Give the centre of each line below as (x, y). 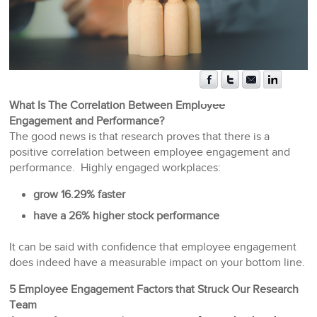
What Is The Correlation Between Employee (117, 106)
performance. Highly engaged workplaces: (115, 168)
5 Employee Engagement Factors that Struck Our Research (154, 290)
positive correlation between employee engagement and (150, 153)
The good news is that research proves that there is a (140, 137)
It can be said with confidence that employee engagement (153, 248)
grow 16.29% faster (80, 195)
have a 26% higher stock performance (127, 217)
